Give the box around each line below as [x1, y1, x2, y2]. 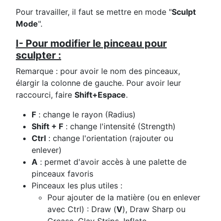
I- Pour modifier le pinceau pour [16, 37, 167, 50]
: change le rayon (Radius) [36, 110, 136, 120]
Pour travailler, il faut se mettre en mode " [16, 7, 172, 17]
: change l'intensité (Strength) [63, 121, 176, 132]
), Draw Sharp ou [122, 204, 185, 215]
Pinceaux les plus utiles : [32, 181, 122, 191]
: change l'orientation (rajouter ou [46, 133, 173, 144]
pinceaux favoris [32, 169, 93, 179]
